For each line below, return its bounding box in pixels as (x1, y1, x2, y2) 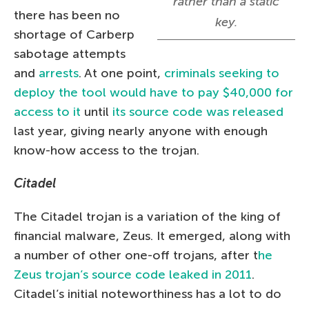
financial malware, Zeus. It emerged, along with (14, 228, 290, 243)
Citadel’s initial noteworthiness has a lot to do (14, 286, 281, 301)
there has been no (14, 7, 120, 23)
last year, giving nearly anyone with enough (14, 123, 268, 139)
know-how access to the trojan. (14, 142, 199, 158)
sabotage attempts (14, 46, 126, 61)
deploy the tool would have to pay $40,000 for (14, 84, 293, 100)
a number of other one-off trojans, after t (14, 247, 258, 263)
